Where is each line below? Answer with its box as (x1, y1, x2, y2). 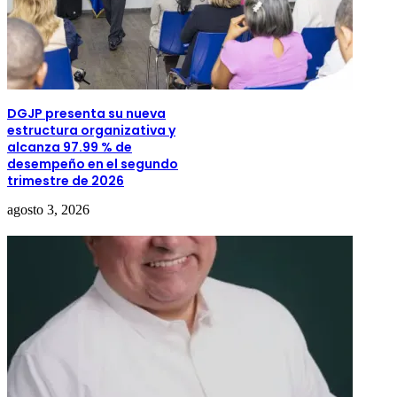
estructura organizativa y (7, 121, 175, 139)
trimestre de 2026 (7, 171, 124, 190)
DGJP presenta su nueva (7, 104, 166, 122)
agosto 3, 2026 (7, 201, 90, 217)
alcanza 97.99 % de (7, 137, 132, 156)
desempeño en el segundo (7, 154, 178, 173)
